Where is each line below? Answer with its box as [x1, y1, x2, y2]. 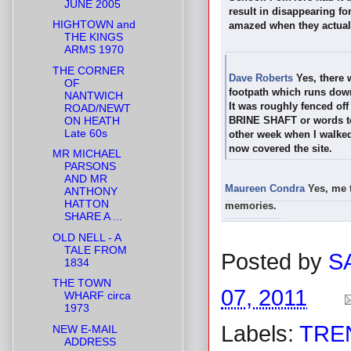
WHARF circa [63, 289, 131, 302]
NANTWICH [63, 89, 123, 102]
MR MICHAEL [52, 147, 121, 161]
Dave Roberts [229, 71, 293, 84]
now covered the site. [229, 142, 332, 154]
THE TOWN [52, 277, 111, 290]
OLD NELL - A [52, 230, 121, 244]
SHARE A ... [63, 210, 122, 223]
